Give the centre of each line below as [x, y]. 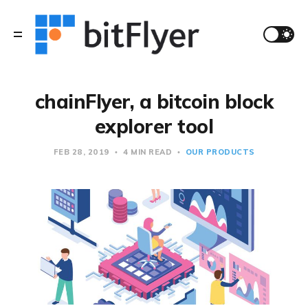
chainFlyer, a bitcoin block [154, 101]
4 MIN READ [147, 152]
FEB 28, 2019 [82, 152]
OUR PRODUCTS [220, 152]
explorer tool [154, 126]
